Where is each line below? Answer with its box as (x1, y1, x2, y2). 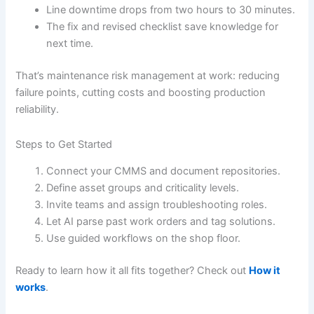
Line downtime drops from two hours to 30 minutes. (46, 4, 296, 17)
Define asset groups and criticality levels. (46, 181, 240, 194)
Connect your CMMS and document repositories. (46, 164, 281, 177)
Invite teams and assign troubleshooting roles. (46, 198, 268, 211)
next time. (46, 37, 94, 50)
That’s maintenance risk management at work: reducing (15, 69, 280, 82)
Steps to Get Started (15, 137, 113, 151)
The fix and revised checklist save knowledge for (46, 20, 279, 34)
